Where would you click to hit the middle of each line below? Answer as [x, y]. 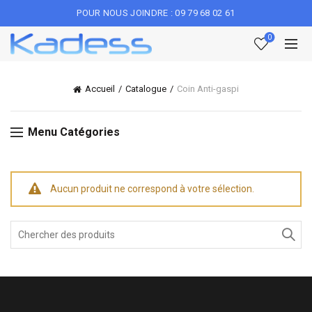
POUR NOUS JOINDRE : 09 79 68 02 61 [156, 13]
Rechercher [35, 227]
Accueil [100, 89]
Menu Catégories [74, 132]
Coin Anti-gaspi [208, 89]
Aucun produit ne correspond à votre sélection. [152, 188]
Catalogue [146, 89]
